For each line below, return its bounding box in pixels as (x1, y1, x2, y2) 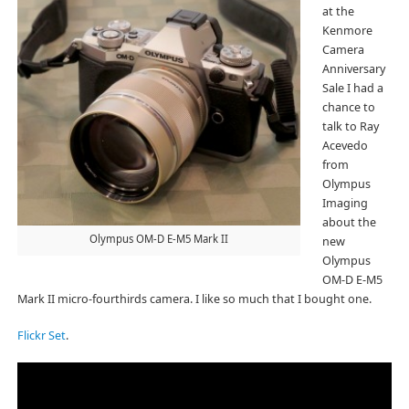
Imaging (321, 194, 368, 211)
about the (321, 214, 376, 230)
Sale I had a (321, 79, 383, 96)
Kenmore (321, 22, 372, 38)
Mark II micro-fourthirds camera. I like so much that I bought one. (16, 290, 372, 307)
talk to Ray (321, 118, 379, 134)
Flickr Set (16, 327, 66, 343)
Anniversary (321, 60, 385, 77)
